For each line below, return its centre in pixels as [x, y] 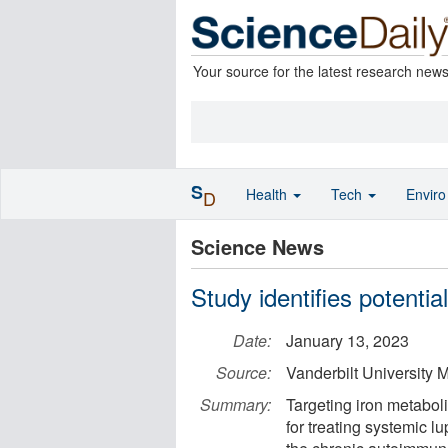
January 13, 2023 [347, 340]
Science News [257, 246]
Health [268, 194]
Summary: [235, 404]
